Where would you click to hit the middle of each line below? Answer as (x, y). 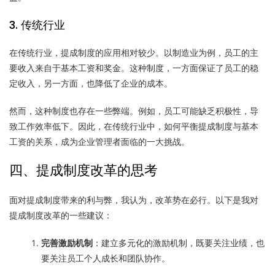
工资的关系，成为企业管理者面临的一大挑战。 (99, 141)
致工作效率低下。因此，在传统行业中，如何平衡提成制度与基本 (134, 126)
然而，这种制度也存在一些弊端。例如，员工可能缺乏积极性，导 (134, 111)
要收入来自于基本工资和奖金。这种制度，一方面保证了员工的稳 (134, 68)
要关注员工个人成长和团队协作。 (106, 258)
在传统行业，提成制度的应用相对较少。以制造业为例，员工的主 (134, 52)
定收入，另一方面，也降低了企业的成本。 (91, 83)
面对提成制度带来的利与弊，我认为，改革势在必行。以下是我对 (134, 200)
